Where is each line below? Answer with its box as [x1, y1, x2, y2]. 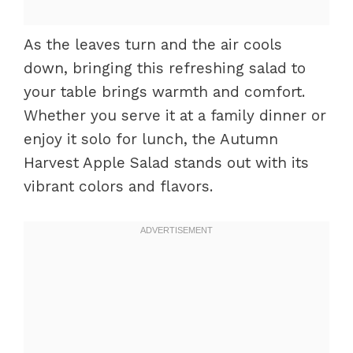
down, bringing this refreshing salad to [24, 59, 306, 77]
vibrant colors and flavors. [24, 177, 213, 195]
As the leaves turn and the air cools [24, 35, 282, 54]
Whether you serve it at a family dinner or [24, 106, 326, 124]
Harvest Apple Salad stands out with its [24, 154, 309, 172]
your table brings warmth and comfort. [24, 83, 305, 101]
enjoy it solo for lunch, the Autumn [24, 130, 278, 148]
